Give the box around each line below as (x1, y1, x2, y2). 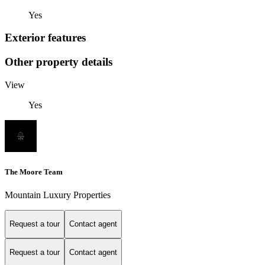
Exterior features (5, 31, 86, 44)
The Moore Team (5, 167, 63, 176)
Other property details (5, 55, 112, 68)
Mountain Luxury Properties (5, 190, 111, 200)
